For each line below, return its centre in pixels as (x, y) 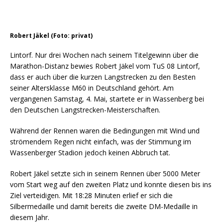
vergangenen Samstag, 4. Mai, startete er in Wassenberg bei (107, 99)
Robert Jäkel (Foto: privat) (51, 36)
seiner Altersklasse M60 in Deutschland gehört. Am (92, 88)
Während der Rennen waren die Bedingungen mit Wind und (105, 131)
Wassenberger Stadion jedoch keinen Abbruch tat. (90, 153)
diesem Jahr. (30, 217)
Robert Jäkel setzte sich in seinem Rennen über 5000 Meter (105, 173)
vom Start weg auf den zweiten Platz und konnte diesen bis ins (111, 184)
